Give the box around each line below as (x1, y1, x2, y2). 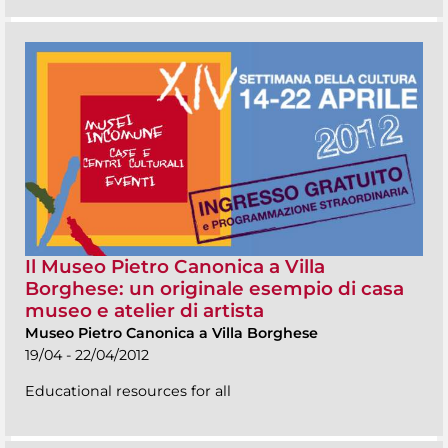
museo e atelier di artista (25, 298, 264, 322)
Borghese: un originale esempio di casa (25, 276, 404, 300)
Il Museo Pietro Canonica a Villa (25, 254, 325, 278)
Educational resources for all (25, 381, 231, 400)
